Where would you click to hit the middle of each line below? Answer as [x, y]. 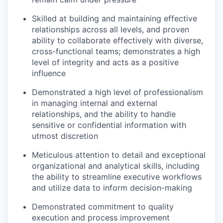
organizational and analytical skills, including [116, 166]
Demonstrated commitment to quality [103, 207]
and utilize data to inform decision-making [112, 188]
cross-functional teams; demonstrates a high [116, 51]
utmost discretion [65, 136]
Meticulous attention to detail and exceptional [119, 155]
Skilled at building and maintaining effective [114, 18]
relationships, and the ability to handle [104, 114]
